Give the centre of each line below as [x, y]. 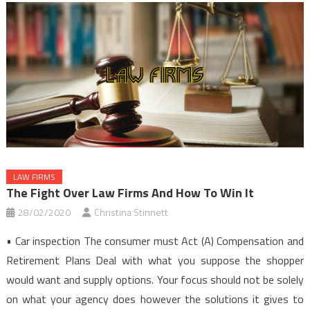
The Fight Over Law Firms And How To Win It [130, 193]
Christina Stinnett [131, 212]
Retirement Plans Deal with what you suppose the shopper [155, 261]
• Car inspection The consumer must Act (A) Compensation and [155, 241]
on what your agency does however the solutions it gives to [155, 299]
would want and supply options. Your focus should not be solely [155, 280]
